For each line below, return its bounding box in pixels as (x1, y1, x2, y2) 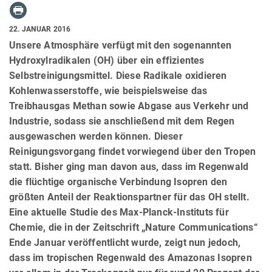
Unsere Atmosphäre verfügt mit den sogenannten (9, 39, 232, 51)
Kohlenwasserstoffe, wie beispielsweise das (9, 84, 208, 97)
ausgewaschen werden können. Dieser (9, 130, 183, 142)
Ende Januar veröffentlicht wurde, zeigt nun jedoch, (9, 236, 241, 248)
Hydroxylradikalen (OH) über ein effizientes (9, 54, 205, 66)
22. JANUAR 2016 (9, 24, 71, 33)
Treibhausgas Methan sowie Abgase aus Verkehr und (9, 100, 249, 112)
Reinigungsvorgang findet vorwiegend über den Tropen (9, 145, 256, 157)
